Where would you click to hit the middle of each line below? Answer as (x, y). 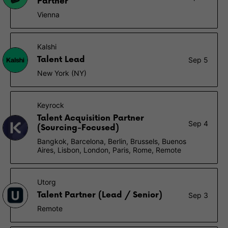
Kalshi (47, 47)
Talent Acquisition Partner (91, 118)
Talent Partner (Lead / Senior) (100, 195)
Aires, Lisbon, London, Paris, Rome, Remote (109, 150)
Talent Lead (61, 60)
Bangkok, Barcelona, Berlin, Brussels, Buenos (112, 141)
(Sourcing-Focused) (78, 128)
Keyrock (51, 105)
